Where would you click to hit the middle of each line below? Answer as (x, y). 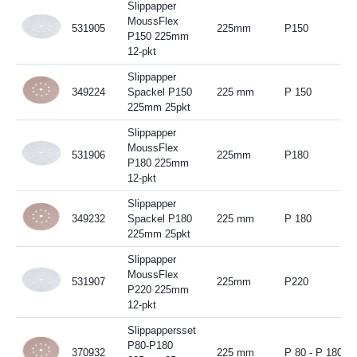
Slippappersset (161, 330)
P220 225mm (158, 289)
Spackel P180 (159, 218)
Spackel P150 (159, 92)
